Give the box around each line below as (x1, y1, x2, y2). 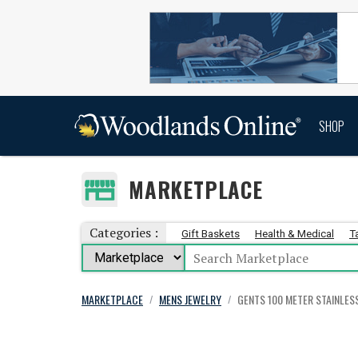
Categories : (89, 224, 158, 241)
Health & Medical (255, 228, 334, 240)
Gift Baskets (181, 228, 240, 240)
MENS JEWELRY (159, 290, 221, 308)
